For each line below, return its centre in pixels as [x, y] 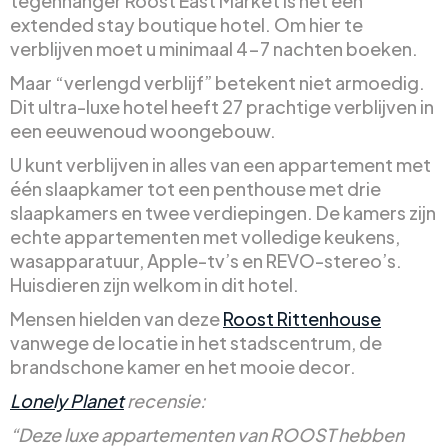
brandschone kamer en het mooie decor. [183, 367]
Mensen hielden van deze [116, 319]
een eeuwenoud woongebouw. [143, 131]
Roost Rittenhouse [302, 319]
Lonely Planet [67, 401]
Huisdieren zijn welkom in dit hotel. [154, 285]
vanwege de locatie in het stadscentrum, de [196, 343]
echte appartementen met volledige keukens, [205, 237]
